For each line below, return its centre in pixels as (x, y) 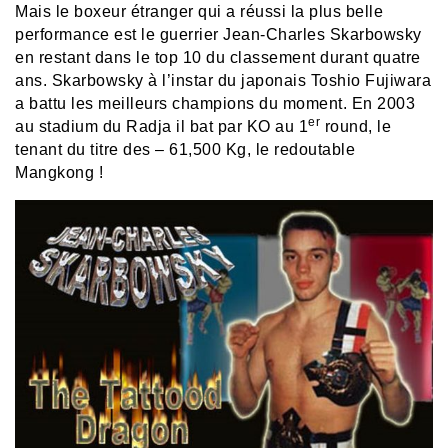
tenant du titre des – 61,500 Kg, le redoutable (185, 150)
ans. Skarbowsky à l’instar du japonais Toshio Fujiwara (223, 81)
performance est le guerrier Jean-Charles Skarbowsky (218, 35)
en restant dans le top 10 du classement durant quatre (218, 58)
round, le (355, 127)
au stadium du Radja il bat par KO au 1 (161, 127)
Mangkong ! (59, 173)
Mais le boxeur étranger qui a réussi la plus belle (199, 12)
